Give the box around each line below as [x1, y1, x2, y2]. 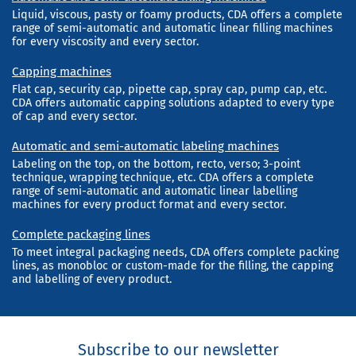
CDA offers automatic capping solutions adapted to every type [12, 95, 335, 110]
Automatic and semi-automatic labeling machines [12, 138, 279, 153]
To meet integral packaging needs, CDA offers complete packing [12, 245, 339, 259]
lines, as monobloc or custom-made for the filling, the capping [12, 258, 333, 273]
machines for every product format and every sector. [12, 197, 286, 211]
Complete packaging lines [12, 226, 150, 242]
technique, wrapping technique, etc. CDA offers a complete [12, 170, 314, 184]
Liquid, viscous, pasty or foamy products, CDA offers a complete [12, 7, 342, 21]
